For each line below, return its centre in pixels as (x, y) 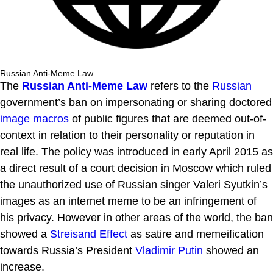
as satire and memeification (196, 234)
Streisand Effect (89, 234)
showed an (231, 250)
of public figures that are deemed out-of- (168, 119)
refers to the (180, 86)
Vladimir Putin (169, 250)
